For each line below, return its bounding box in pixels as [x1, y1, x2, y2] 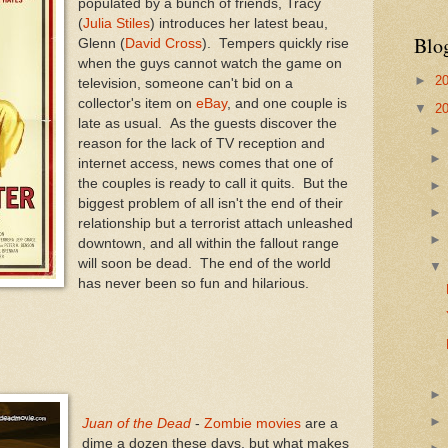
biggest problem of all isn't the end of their [77, 195, 343, 211]
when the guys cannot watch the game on [77, 55, 342, 71]
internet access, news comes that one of [77, 155, 333, 171]
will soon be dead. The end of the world [77, 255, 331, 271]
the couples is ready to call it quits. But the [77, 175, 348, 191]
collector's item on [77, 95, 196, 111]
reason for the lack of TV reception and [77, 135, 325, 151]
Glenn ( [77, 35, 125, 51]
